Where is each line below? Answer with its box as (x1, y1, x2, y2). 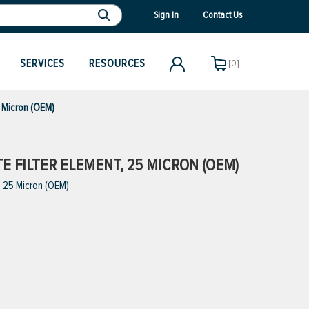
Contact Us (203, 8, 242, 21)
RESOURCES (89, 57, 146, 70)
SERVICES (20, 57, 65, 70)
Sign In (154, 8, 179, 21)
